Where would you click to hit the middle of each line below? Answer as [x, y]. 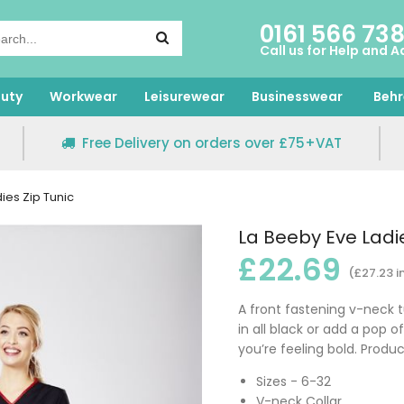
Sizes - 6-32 [294, 381]
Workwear [83, 96]
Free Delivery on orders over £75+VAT [212, 143]
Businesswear [297, 96]
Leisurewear [184, 96]
